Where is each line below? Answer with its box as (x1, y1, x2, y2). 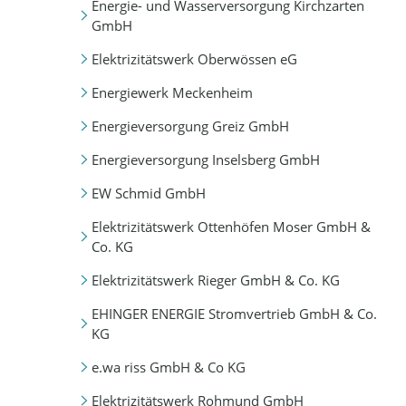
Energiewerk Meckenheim (91, 82, 253, 101)
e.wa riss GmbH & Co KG (91, 358, 246, 377)
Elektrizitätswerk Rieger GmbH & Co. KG (91, 270, 340, 289)
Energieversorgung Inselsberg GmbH (91, 150, 320, 169)
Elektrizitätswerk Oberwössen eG (91, 49, 297, 68)
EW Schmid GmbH (91, 183, 206, 202)
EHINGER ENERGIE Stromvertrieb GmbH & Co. (91, 304, 377, 323)
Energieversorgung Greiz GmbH (91, 116, 289, 135)
